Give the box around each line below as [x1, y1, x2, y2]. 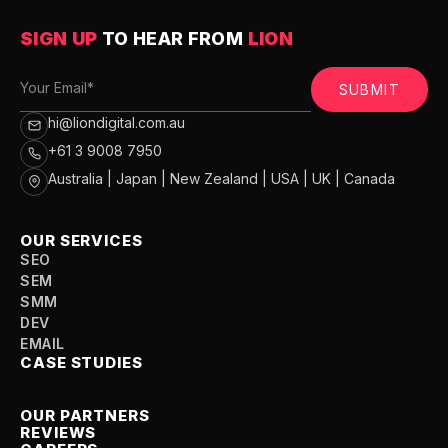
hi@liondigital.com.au [48, 113, 185, 131]
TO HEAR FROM [101, 27, 244, 49]
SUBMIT [338, 80, 400, 98]
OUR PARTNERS [20, 405, 150, 425]
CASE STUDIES [20, 352, 143, 372]
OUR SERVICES [20, 230, 143, 250]
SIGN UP [20, 27, 102, 49]
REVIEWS [20, 422, 97, 442]
